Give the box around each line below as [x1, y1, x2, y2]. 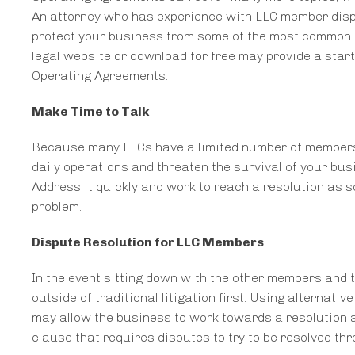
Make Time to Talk [32, 104, 150, 120]
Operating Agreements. [32, 68, 168, 84]
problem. [32, 199, 82, 215]
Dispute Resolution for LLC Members [32, 235, 264, 250]
